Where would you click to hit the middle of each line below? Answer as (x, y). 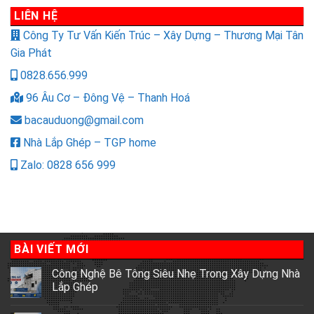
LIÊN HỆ (36, 16)
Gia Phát (31, 53)
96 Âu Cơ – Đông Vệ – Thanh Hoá (107, 97)
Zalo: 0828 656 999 (67, 165)
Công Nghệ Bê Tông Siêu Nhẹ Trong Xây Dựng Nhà (176, 273)
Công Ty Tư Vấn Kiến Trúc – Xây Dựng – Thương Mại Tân (162, 35)
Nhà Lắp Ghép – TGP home (88, 142)
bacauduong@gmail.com (83, 120)
